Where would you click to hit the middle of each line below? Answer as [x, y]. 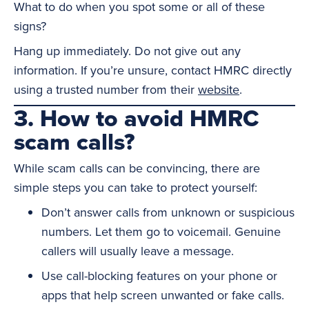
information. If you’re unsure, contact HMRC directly [153, 70]
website [219, 89]
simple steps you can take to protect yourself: [136, 187]
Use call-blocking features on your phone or [159, 276]
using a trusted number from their [106, 89]
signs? [30, 26]
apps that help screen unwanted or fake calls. [163, 295]
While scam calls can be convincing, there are [137, 168]
